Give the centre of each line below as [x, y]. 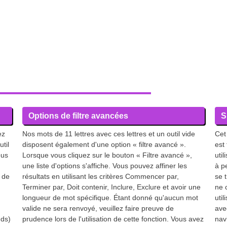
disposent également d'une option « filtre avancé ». [104, 144]
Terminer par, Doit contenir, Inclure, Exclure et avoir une [111, 187]
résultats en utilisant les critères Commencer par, [101, 176]
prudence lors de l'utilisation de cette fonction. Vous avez [113, 219]
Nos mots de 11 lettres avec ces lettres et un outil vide [109, 134]
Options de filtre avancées [78, 116]
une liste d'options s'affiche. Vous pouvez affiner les [105, 166]
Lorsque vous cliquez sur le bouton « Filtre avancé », [107, 155]
